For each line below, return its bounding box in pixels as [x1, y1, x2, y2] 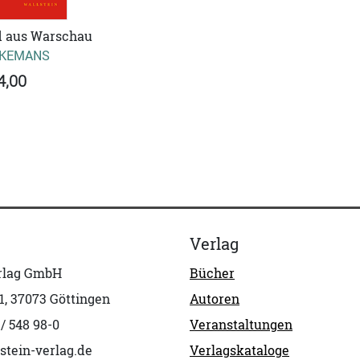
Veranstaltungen [190, 316, 292, 334]
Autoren [190, 290, 239, 309]
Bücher [190, 264, 235, 283]
